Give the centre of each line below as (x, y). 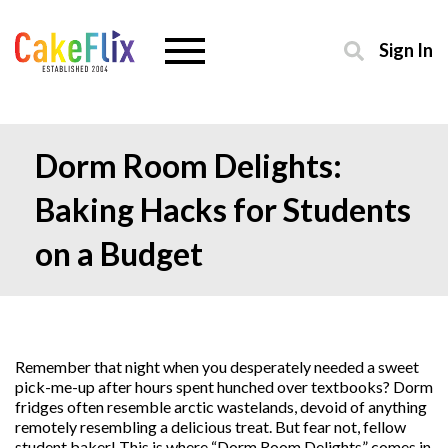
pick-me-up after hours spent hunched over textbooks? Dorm (224, 386)
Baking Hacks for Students (223, 209)
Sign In (406, 50)
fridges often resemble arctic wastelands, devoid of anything (221, 406)
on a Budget (122, 253)
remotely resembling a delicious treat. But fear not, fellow (210, 426)
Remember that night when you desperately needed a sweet (217, 366)
